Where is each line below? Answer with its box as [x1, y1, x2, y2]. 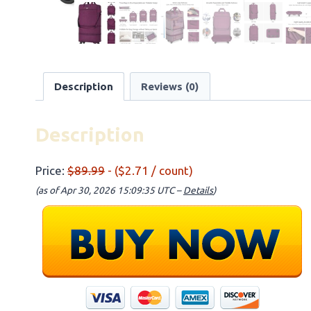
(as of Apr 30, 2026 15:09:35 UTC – [35, 184, 183, 196]
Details [183, 184, 213, 196]
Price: [35, 163, 67, 177]
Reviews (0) [141, 80, 199, 92]
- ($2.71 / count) [105, 163, 193, 177]
